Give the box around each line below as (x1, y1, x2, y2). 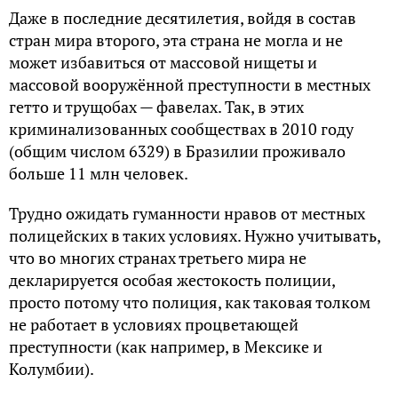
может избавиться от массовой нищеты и (9, 52, 317, 73)
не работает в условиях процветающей (9, 314, 298, 335)
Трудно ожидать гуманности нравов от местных (9, 203, 365, 224)
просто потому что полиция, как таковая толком (9, 291, 370, 313)
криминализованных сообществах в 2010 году (9, 118, 354, 139)
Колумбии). (9, 358, 94, 379)
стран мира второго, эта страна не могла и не (9, 29, 343, 51)
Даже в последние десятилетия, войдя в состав (9, 7, 356, 28)
